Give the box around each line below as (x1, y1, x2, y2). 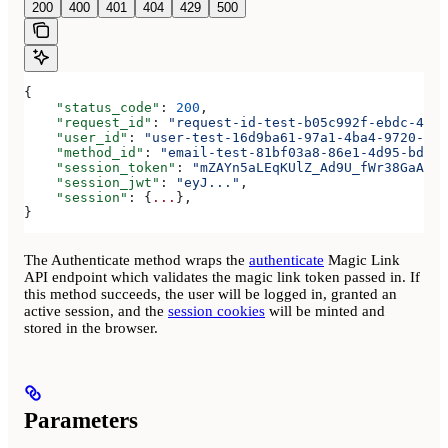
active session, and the (24, 302, 168, 319)
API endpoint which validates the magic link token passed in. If (24, 268, 420, 285)
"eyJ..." (176, 175, 240, 191)
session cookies (168, 302, 265, 319)
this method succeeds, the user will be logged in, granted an (24, 285, 397, 302)
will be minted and (265, 302, 385, 319)
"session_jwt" (24, 175, 160, 191)
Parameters (24, 407, 138, 433)
